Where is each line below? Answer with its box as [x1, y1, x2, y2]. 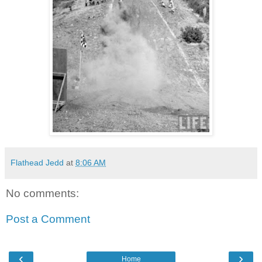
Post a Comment [6, 213, 90, 226]
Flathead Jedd [11, 158, 64, 168]
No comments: [6, 187, 79, 200]
